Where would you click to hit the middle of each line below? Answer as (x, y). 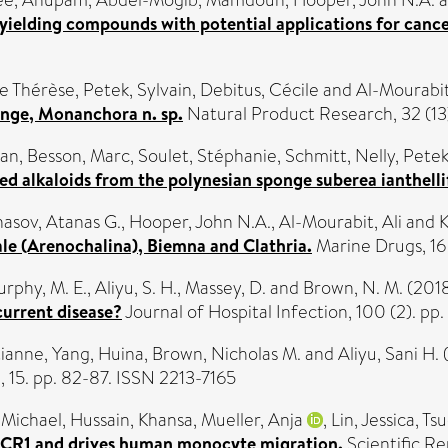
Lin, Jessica (373, 420)
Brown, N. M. (353, 288)
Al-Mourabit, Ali (340, 222)
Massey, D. (225, 288)
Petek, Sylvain (137, 90)
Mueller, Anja (252, 420)
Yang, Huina (98, 354)
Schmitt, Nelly (340, 156)
